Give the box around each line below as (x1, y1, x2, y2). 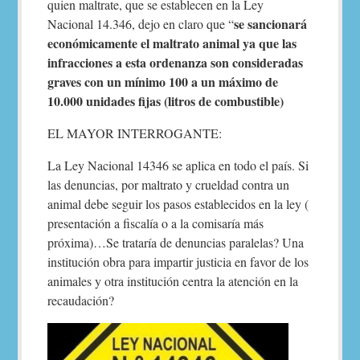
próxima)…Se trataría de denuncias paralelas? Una (47, 234, 305, 251)
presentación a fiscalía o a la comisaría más (47, 215, 264, 231)
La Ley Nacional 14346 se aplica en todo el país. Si (47, 157, 309, 174)
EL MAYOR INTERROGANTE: (47, 125, 223, 141)
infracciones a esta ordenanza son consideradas (47, 53, 304, 72)
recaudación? (47, 292, 115, 309)
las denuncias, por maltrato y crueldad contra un (47, 176, 290, 193)
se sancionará (234, 14, 308, 33)
